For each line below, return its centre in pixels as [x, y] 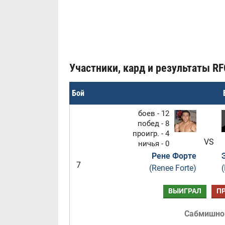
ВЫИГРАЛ [185, 191]
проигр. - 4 [151, 134]
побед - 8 [153, 124]
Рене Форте [174, 156]
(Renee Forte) [173, 168]
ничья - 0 [153, 144]
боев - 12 [153, 114]
